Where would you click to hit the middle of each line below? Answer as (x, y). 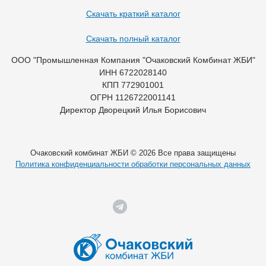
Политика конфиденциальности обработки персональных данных (133, 164)
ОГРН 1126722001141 (133, 97)
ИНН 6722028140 (133, 72)
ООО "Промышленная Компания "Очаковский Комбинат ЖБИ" (133, 60)
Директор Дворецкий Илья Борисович (133, 110)
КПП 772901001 (133, 85)
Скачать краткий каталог (133, 13)
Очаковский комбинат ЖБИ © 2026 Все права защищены (133, 153)
